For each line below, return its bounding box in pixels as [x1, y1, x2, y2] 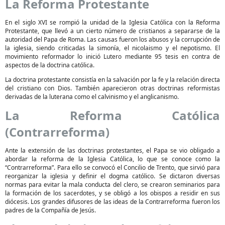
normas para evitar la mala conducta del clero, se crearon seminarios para [5, 180, 220, 189]
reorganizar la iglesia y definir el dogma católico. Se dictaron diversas [5, 172, 220, 180]
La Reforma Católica [5, 107, 220, 124]
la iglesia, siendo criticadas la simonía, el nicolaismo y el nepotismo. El [5, 44, 220, 52]
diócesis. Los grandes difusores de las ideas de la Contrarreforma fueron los [5, 197, 220, 206]
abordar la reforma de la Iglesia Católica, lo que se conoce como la [5, 155, 220, 163]
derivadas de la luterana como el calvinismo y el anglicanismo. [5, 92, 179, 101]
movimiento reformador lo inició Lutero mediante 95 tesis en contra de [5, 52, 220, 61]
